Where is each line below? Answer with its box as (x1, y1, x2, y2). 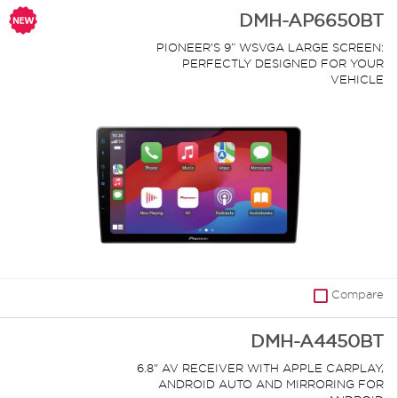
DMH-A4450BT (251, 331, 384, 352)
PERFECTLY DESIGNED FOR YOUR (182, 57, 384, 70)
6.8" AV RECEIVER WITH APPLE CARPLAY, (137, 362, 384, 375)
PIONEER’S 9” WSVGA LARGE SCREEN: (156, 41, 384, 54)
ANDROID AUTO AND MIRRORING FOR (158, 378, 384, 391)
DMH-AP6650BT (239, 11, 384, 31)
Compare (331, 288, 384, 301)
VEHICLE (330, 73, 384, 86)
